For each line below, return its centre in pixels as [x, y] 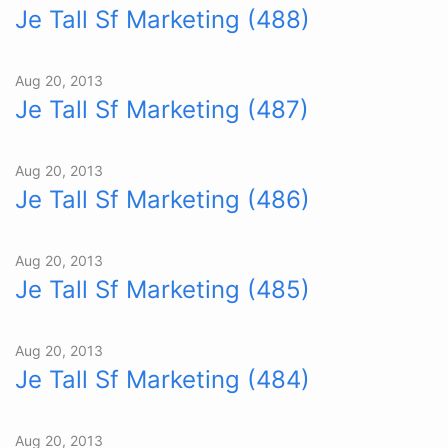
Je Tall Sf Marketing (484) [162, 379]
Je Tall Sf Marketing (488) [162, 19]
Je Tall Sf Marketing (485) [162, 289]
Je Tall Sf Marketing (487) [162, 109]
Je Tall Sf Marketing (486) [162, 199]
